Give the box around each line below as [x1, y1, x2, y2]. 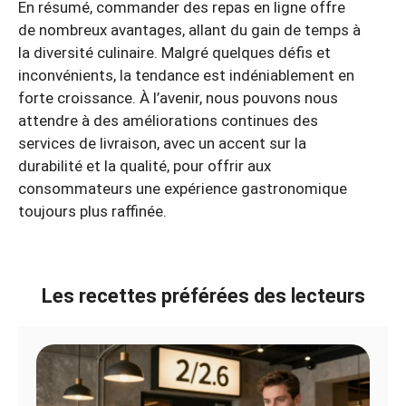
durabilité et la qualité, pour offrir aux [18, 156, 271, 175]
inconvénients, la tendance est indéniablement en [18, 65, 354, 84]
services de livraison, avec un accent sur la [18, 133, 306, 152]
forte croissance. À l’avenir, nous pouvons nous [18, 88, 338, 107]
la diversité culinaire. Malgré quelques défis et [18, 43, 331, 62]
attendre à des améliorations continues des [18, 111, 318, 130]
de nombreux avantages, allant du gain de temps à [18, 20, 361, 39]
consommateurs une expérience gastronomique [18, 179, 347, 198]
